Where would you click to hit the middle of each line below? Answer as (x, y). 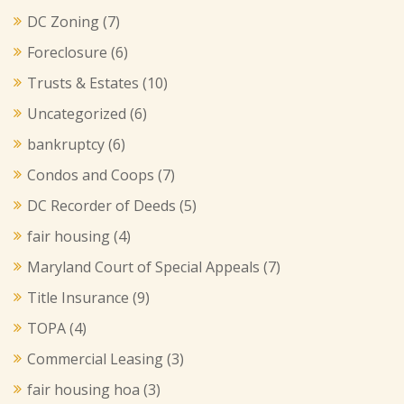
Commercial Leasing (95, 359)
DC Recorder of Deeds (101, 206)
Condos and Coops (91, 175)
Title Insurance (78, 298)
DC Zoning (63, 22)
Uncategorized (77, 114)
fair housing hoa (83, 390)
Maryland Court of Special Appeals (143, 267)
